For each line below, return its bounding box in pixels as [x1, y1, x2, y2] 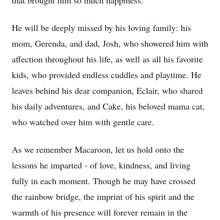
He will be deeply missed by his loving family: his [12, 22, 191, 33]
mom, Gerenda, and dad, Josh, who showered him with [12, 37, 208, 49]
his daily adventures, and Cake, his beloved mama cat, [12, 100, 205, 112]
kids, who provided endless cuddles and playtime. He [12, 69, 201, 81]
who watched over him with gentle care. [12, 116, 154, 128]
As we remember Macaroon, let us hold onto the [12, 143, 184, 155]
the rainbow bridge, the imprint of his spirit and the [12, 191, 194, 202]
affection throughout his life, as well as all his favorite [12, 53, 203, 65]
